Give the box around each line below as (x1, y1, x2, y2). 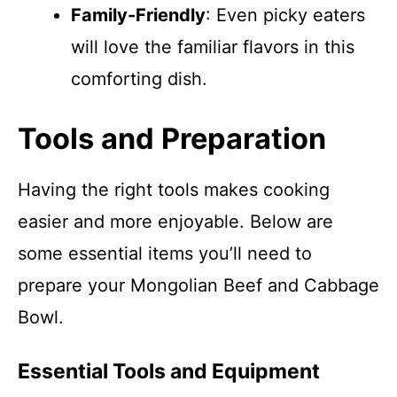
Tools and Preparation (18, 121, 326, 156)
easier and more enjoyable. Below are (18, 211, 333, 232)
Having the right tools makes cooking (18, 179, 330, 200)
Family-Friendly (71, 4, 206, 26)
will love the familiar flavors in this (71, 36, 354, 58)
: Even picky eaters (206, 4, 365, 26)
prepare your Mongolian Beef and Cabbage (18, 275, 379, 296)
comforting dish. (71, 68, 207, 90)
